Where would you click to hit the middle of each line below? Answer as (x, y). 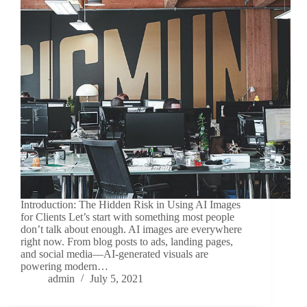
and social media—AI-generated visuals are (114, 254)
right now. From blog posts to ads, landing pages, (127, 242)
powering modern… (64, 267)
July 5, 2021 (116, 279)
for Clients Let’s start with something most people (127, 217)
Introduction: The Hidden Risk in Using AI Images (131, 205)
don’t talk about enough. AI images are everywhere (131, 230)
